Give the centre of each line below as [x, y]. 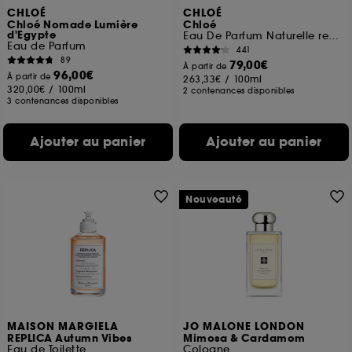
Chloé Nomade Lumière [73, 25]
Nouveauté [214, 200]
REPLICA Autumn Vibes [70, 339]
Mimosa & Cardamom [244, 339]
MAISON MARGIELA [63, 327]
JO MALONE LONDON [244, 327]
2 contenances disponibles [239, 91]
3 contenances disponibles [63, 101]
